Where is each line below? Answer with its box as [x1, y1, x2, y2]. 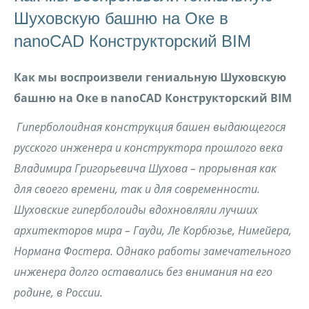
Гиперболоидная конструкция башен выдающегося [17, 119, 286, 134]
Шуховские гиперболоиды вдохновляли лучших [14, 202, 258, 217]
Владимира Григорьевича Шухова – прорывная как [14, 161, 277, 176]
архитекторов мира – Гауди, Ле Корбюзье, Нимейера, [14, 223, 292, 238]
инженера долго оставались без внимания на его [14, 264, 272, 279]
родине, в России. [14, 285, 103, 300]
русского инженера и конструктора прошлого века [14, 140, 283, 155]
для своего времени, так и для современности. [14, 181, 260, 197]
